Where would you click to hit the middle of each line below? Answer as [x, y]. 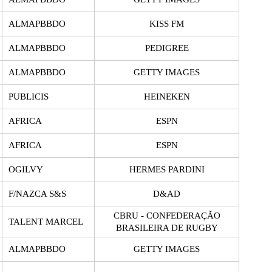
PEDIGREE [167, 48]
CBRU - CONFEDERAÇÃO [167, 215]
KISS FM [167, 23]
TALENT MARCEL [46, 221]
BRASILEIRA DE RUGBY [167, 227]
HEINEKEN [167, 96]
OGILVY [26, 169]
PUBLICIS [29, 96]
